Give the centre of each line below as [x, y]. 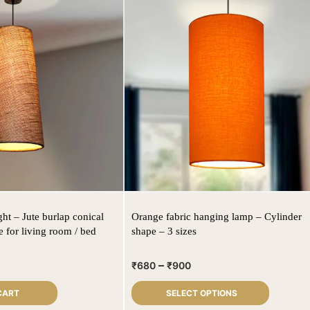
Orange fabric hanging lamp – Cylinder [216, 217]
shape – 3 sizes [164, 231]
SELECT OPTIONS [202, 293]
